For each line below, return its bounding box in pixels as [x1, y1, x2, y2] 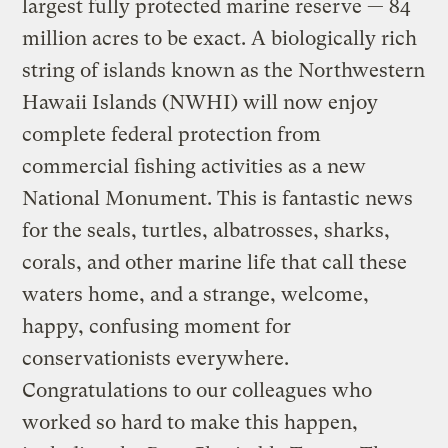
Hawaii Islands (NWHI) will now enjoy [22, 90, 379, 114]
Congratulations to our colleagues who [22, 378, 373, 402]
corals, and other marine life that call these [22, 250, 408, 274]
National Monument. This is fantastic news [22, 186, 414, 210]
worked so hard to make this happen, [22, 410, 359, 434]
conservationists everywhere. [22, 346, 290, 370]
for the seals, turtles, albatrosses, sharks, [22, 218, 391, 242]
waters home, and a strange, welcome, [22, 282, 370, 306]
